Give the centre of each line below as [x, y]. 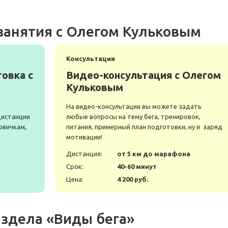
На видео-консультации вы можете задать [134, 107]
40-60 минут [137, 167]
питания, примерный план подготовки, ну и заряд [144, 127]
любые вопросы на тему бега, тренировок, [133, 117]
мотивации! [84, 137]
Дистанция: [84, 154]
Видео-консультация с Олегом [144, 75]
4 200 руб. [133, 179]
